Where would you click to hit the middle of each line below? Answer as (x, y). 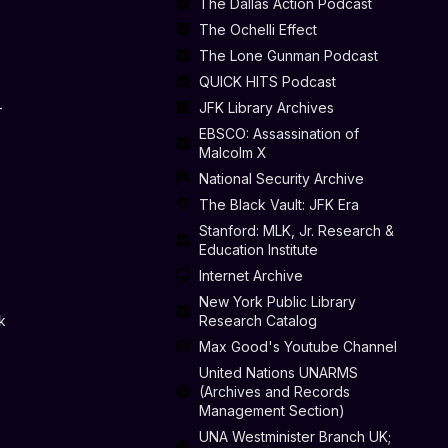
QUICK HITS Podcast (267, 81)
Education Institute (258, 249)
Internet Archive (250, 275)
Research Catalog (257, 320)
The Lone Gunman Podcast (288, 55)
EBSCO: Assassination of (278, 133)
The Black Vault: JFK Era (278, 204)
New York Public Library (277, 301)
